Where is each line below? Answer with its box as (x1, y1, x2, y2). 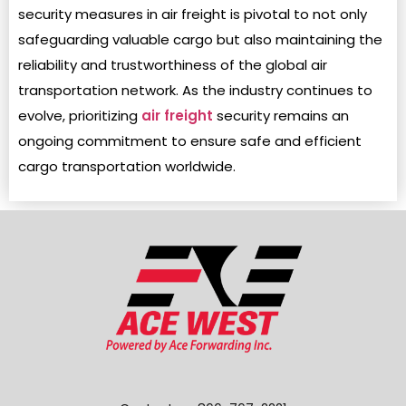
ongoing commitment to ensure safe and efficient (18, 130, 362, 150)
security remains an (213, 105, 349, 125)
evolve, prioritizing (18, 105, 141, 125)
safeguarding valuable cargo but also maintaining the (18, 29, 382, 49)
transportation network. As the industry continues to (18, 80, 372, 100)
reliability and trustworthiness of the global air (18, 54, 327, 74)
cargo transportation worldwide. (18, 156, 236, 176)
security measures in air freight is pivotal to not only (18, 4, 367, 24)
